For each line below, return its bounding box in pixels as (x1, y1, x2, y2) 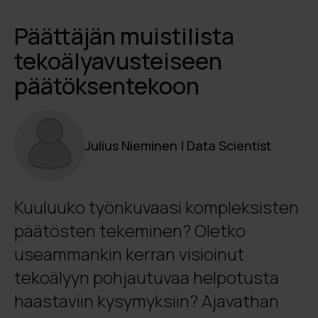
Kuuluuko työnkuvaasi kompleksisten (14, 195, 299, 219)
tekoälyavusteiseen (14, 45, 222, 77)
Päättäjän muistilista (14, 21, 234, 52)
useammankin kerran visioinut (14, 242, 244, 265)
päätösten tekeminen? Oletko (14, 219, 246, 242)
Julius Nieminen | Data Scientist (85, 137, 271, 154)
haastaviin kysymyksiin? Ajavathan (14, 289, 279, 312)
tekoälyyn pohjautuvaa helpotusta (14, 265, 279, 289)
